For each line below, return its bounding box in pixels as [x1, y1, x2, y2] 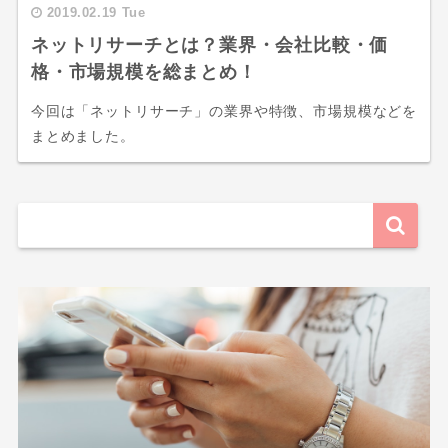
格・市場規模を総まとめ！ [30, 61, 257, 82]
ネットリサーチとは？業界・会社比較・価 [30, 34, 389, 55]
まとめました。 [30, 127, 135, 144]
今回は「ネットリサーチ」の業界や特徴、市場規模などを [30, 102, 418, 119]
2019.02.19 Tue [46, 4, 146, 20]
